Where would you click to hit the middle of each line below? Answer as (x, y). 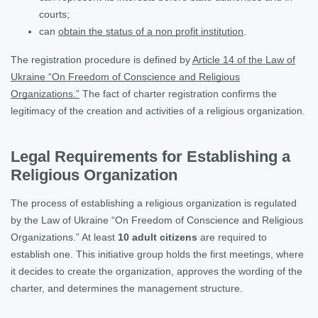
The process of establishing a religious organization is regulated (154, 203)
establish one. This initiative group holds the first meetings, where (157, 254)
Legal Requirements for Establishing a (150, 156)
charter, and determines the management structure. (127, 288)
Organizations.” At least (64, 237)
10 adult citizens (158, 237)
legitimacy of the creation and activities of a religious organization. (158, 110)
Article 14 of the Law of (244, 59)
